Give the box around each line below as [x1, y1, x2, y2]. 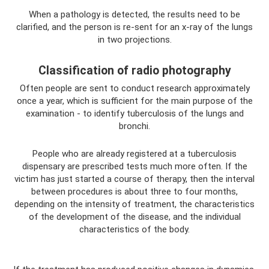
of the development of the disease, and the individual [28, 211, 241, 223]
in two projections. [97, 34, 172, 46]
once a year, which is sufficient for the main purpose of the [16, 95, 253, 107]
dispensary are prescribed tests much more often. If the [22, 161, 247, 172]
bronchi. [119, 121, 150, 132]
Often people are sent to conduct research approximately [19, 83, 250, 94]
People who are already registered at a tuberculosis [32, 148, 237, 160]
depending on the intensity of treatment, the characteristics [14, 199, 255, 210]
